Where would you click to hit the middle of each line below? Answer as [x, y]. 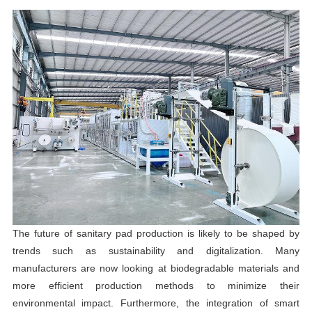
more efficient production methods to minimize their [156, 286]
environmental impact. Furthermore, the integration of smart [156, 303]
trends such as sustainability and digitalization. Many [156, 251]
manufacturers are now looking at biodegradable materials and [156, 268]
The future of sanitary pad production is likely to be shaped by [156, 234]
